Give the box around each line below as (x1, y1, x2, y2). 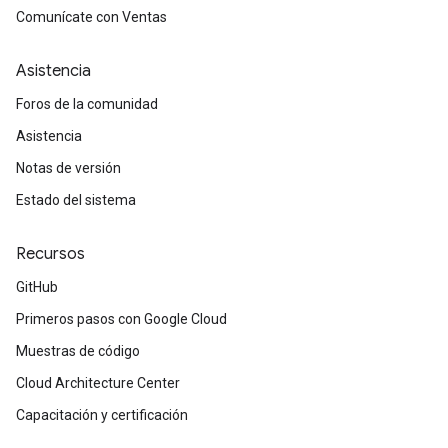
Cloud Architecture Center (16, 375, 180, 391)
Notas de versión (16, 160, 121, 176)
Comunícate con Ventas (16, 9, 167, 25)
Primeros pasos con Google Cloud (16, 311, 227, 327)
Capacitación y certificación (16, 407, 188, 423)
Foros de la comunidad (16, 96, 158, 112)
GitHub (16, 279, 58, 295)
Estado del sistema (16, 192, 136, 208)
